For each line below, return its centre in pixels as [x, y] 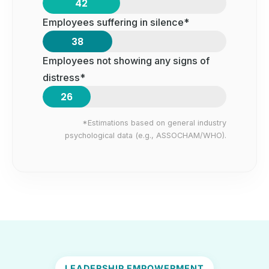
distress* [64, 78]
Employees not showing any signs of [126, 61]
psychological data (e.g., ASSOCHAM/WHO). [146, 136]
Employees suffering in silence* [116, 23]
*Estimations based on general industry [154, 123]
